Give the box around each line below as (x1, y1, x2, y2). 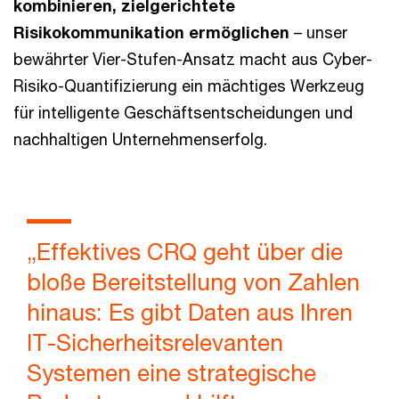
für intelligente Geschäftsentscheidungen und (13, 102, 353, 122)
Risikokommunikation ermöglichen (13, 21, 289, 42)
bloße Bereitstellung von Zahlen (27, 267, 360, 296)
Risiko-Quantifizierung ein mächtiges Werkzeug (13, 75, 364, 95)
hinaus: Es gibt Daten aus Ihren (27, 297, 353, 326)
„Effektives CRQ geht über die (27, 237, 343, 265)
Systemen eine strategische (27, 358, 316, 387)
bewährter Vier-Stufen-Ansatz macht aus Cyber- (13, 48, 372, 69)
